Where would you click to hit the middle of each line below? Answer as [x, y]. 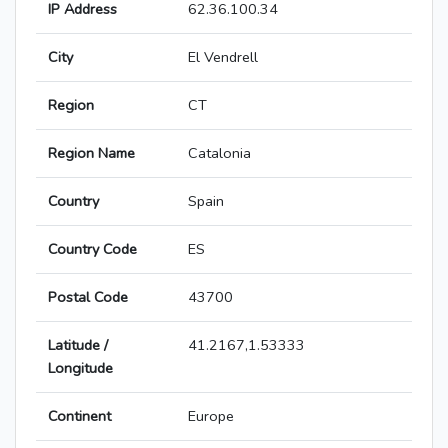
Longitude [80, 368]
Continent [79, 416]
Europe [211, 416]
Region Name [91, 153]
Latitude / [78, 345]
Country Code [92, 249]
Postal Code [88, 297]
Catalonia [219, 153]
